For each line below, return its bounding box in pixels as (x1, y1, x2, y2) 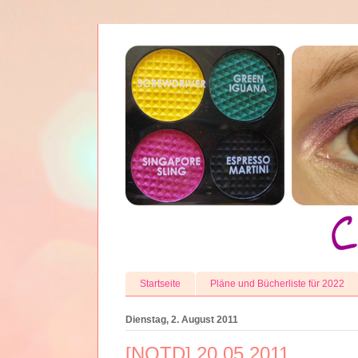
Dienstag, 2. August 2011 (125, 313, 238, 325)
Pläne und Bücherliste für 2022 (210, 277, 344, 289)
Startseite (140, 277, 181, 289)
